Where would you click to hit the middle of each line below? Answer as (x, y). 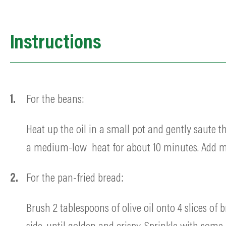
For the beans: (55, 100)
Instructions (56, 44)
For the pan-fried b (65, 178)
